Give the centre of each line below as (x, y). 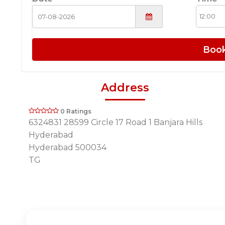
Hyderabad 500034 (68, 147)
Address (125, 87)
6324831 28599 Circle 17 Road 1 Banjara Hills (116, 122)
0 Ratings (76, 111)
